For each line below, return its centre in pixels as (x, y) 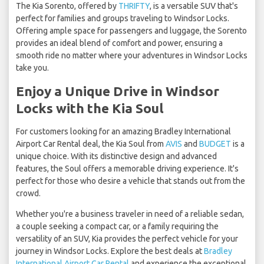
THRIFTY (134, 6)
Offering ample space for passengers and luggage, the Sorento (131, 31)
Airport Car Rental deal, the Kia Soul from (91, 144)
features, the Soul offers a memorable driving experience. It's (127, 169)
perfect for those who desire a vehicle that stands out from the (131, 181)
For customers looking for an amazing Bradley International (123, 132)
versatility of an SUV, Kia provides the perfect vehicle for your (127, 239)
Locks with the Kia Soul (90, 108)
